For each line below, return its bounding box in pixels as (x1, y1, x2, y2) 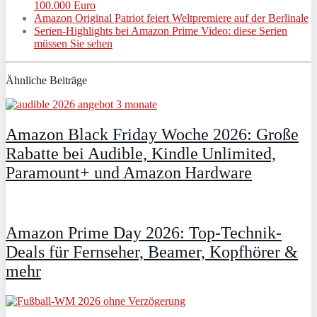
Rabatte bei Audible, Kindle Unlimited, (6, 144, 276, 163)
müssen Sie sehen (34, 38, 113, 50)
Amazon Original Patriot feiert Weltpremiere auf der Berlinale (34, 12, 309, 25)
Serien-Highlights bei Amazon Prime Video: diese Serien (34, 25, 287, 38)
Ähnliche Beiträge (6, 74, 87, 87)
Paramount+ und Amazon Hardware (6, 163, 252, 183)
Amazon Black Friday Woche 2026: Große (6, 125, 299, 144)
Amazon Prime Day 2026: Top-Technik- (6, 223, 282, 242)
